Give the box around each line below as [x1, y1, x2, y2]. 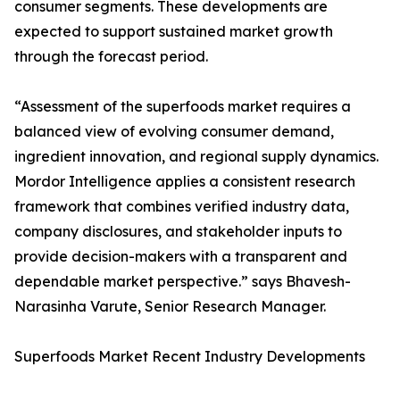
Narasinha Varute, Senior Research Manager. [14, 297, 326, 316]
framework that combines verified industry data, [14, 197, 349, 216]
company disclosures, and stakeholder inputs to [14, 222, 342, 241]
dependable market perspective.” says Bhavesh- [14, 272, 351, 291]
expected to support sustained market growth [14, 22, 333, 41]
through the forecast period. [14, 47, 208, 66]
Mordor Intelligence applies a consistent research [14, 172, 355, 191]
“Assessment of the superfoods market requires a [14, 97, 351, 116]
